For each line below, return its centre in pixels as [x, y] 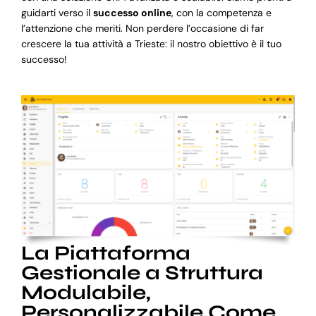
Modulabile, [86, 292]
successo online [132, 12]
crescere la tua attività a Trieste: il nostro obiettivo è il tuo [151, 43]
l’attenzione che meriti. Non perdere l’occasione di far [142, 28]
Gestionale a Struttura [142, 273]
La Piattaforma [105, 253]
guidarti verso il [57, 12]
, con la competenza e [221, 12]
